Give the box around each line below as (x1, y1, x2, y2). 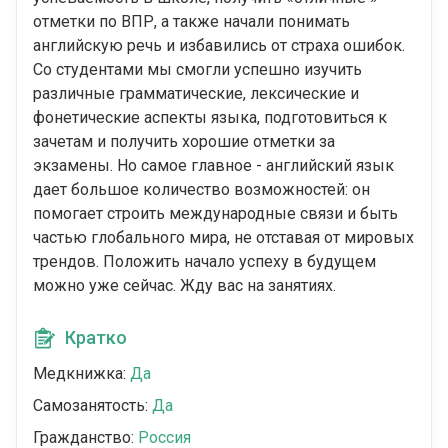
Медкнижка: (33, 364, 130, 384)
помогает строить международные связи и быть (33, 204, 398, 224)
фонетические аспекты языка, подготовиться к (33, 108, 387, 128)
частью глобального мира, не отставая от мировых (33, 228, 414, 248)
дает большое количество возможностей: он (33, 180, 370, 200)
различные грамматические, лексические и (33, 84, 359, 104)
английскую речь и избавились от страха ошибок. (33, 36, 405, 56)
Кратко (65, 327, 127, 349)
